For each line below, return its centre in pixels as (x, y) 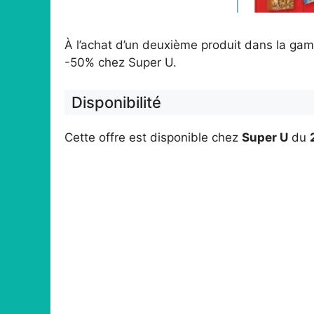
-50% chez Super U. (121, 63)
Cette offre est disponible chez (153, 137)
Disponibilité (116, 102)
